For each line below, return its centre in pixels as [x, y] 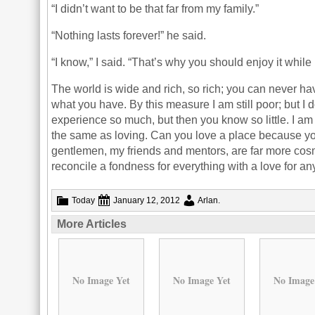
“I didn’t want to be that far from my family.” [155, 9]
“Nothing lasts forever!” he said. [129, 36]
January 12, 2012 [147, 200]
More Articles [92, 224]
